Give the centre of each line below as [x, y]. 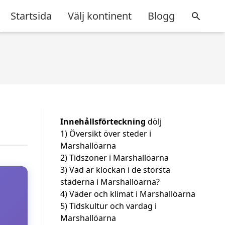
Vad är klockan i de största [120, 170]
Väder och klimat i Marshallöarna [132, 194]
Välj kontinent [100, 16]
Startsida [31, 16]
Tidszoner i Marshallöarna [119, 158]
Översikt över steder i [110, 134]
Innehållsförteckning [103, 122]
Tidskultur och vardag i [113, 206]
